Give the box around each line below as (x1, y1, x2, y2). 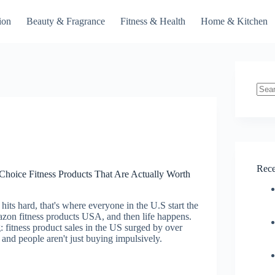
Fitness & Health (120, 16, 185, 26)
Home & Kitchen (200, 16, 268, 26)
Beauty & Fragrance (26, 16, 105, 26)
